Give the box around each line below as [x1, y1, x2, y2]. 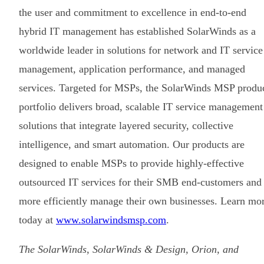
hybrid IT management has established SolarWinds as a [19, 25, 256, 37]
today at [19, 213, 56, 226]
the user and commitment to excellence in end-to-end [19, 6, 246, 18]
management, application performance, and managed [19, 62, 245, 75]
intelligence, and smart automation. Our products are [19, 138, 245, 150]
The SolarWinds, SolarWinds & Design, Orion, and [19, 243, 239, 255]
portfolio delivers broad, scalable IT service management [19, 100, 263, 113]
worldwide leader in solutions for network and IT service [19, 44, 263, 56]
